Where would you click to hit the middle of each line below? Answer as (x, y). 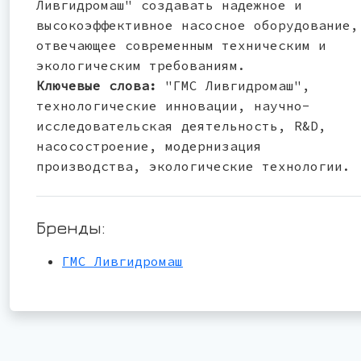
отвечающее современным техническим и (181, 45)
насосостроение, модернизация (149, 145)
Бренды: (71, 227)
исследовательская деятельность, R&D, (181, 125)
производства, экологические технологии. (193, 166)
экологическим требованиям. (141, 65)
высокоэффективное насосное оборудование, (197, 25)
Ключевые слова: (97, 85)
